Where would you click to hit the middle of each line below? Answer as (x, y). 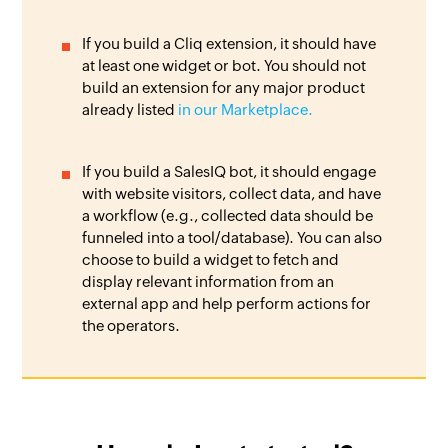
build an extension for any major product (224, 88)
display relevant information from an (208, 282)
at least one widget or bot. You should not (224, 66)
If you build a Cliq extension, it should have (229, 44)
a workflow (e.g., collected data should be (228, 216)
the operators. (131, 326)
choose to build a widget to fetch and (211, 260)
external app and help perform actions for (227, 304)
